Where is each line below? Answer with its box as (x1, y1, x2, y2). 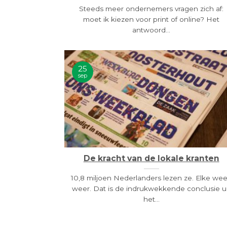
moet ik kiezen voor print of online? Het (83, 15, 220, 23)
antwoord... (132, 25, 171, 34)
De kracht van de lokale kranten (83, 154, 219, 164)
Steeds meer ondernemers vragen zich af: (79, 4, 224, 13)
